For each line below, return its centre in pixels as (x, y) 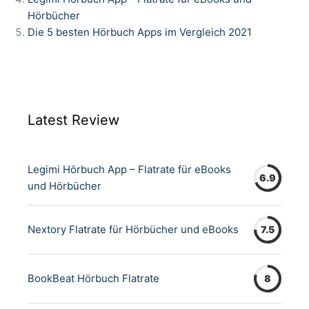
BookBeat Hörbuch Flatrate (93, 278)
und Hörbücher (64, 186)
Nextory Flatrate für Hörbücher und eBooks (133, 229)
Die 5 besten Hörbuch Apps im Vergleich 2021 (140, 32)
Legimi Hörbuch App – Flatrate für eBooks (129, 169)
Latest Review (73, 120)
